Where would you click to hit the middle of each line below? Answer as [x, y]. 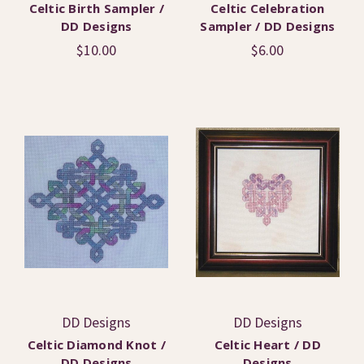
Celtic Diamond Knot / [96, 344]
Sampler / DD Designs [268, 26]
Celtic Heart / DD [267, 344]
